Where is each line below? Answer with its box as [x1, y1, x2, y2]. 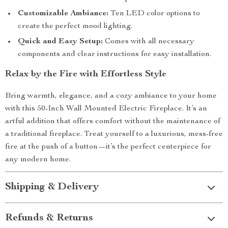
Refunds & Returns [5, 213, 93, 223]
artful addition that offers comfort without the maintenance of [5, 118, 220, 126]
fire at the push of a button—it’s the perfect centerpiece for [5, 143, 211, 151]
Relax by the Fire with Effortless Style [5, 70, 166, 79]
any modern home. [5, 156, 71, 164]
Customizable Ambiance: [18, 10, 108, 18]
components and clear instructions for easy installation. [18, 50, 211, 59]
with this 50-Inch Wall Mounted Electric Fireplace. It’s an [5, 105, 207, 113]
